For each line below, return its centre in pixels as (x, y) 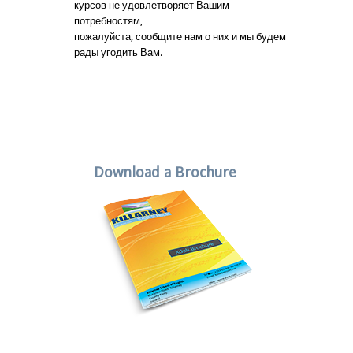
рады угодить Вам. (118, 52)
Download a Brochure (165, 172)
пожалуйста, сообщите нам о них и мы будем (180, 36)
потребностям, (108, 20)
